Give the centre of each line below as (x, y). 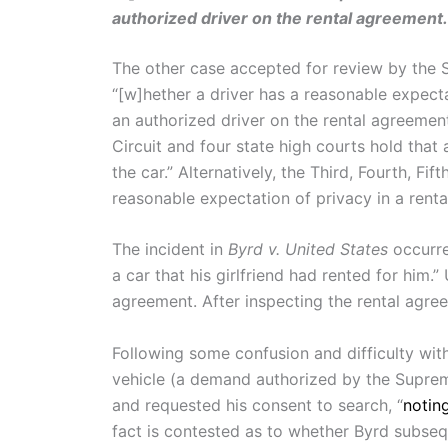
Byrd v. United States (308, 249)
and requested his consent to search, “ (257, 404)
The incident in (170, 249)
